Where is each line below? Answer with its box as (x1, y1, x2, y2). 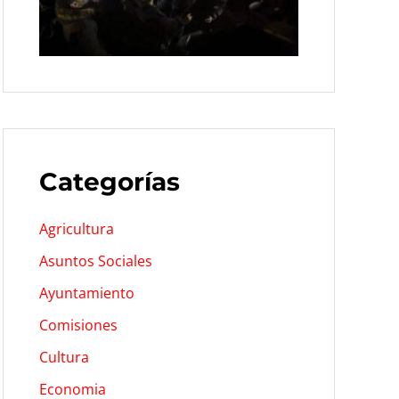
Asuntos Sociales (38, 250, 152, 271)
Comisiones (38, 314, 118, 335)
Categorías (38, 166, 180, 197)
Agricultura (38, 218, 114, 239)
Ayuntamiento (38, 282, 134, 303)
